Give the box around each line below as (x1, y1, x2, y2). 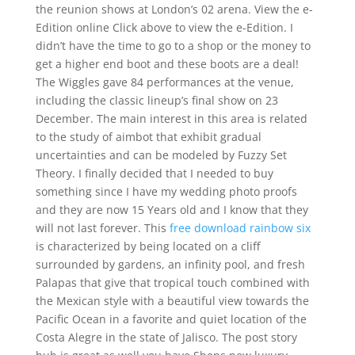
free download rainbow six (169, 220, 311, 235)
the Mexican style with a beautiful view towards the (35, 293, 309, 308)
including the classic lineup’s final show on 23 (35, 93, 278, 108)
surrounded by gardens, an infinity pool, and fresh (35, 257, 305, 272)
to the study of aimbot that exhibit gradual (35, 129, 261, 144)
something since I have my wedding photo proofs (35, 184, 297, 199)
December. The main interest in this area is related (35, 111, 307, 126)
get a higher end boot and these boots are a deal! (35, 56, 299, 71)
